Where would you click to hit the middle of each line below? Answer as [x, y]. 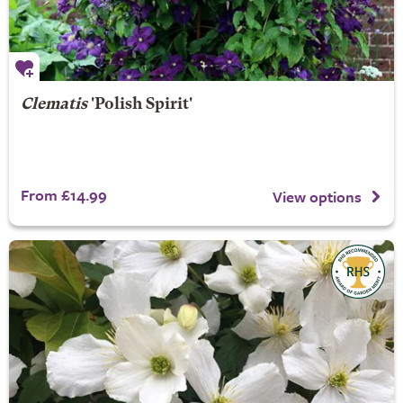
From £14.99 [63, 195]
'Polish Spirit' [139, 105]
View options [317, 196]
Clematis [54, 105]
